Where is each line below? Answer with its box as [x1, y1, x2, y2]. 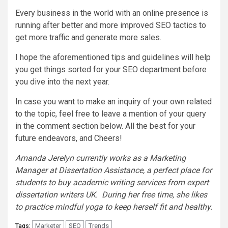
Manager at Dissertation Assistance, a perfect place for [15, 165, 212, 175]
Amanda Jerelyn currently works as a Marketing [15, 153, 186, 163]
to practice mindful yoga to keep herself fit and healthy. [15, 202, 212, 212]
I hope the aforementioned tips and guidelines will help [15, 52, 211, 62]
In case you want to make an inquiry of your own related [15, 96, 212, 106]
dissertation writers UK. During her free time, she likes [15, 189, 207, 199]
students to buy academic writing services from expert [15, 177, 209, 187]
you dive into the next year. [15, 76, 109, 87]
